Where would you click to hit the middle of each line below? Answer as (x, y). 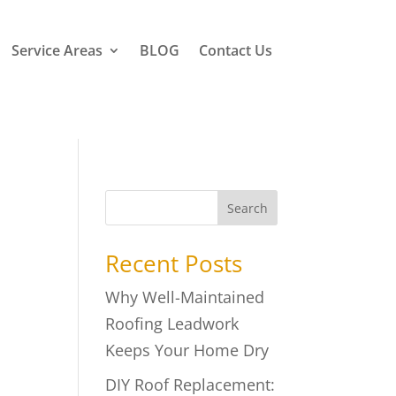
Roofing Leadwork (172, 324)
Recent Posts (174, 264)
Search (247, 208)
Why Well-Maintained (185, 297)
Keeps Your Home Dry (187, 350)
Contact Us (235, 50)
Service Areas (57, 50)
